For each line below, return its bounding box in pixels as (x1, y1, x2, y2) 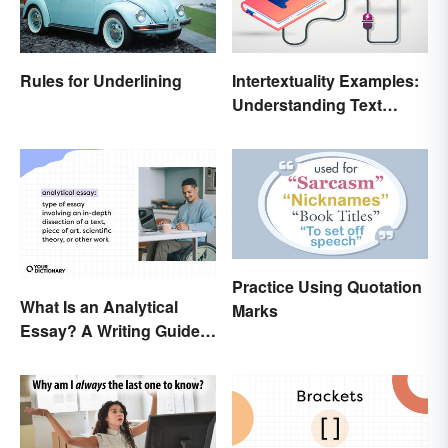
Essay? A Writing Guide (20, 319, 200, 343)
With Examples (20, 343, 133, 367)
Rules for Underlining (20, 68, 182, 92)
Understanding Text (232, 92, 382, 116)
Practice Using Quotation (232, 274, 422, 298)
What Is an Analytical (20, 295, 178, 319)
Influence (232, 116, 303, 140)
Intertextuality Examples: (232, 68, 419, 92)
